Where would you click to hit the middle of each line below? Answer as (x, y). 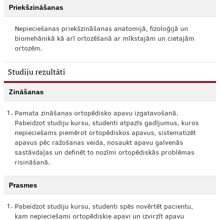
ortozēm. (28, 49)
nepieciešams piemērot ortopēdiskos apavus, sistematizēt (105, 134)
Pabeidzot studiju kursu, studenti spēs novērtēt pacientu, (104, 207)
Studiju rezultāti (37, 72)
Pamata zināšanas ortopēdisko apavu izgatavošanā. (96, 114)
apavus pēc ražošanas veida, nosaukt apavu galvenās (99, 143)
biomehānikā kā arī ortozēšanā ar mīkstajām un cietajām (105, 39)
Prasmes (23, 185)
